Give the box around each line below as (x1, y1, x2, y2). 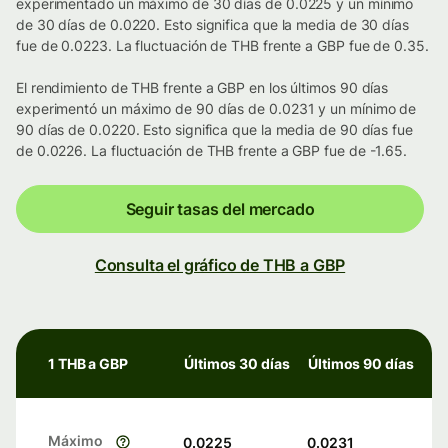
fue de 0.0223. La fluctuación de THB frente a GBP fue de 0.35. (16, 37, 429, 55)
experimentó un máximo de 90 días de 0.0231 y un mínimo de (16, 100, 417, 118)
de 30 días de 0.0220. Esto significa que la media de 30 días (16, 16, 409, 34)
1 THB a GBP (48, 355, 129, 373)
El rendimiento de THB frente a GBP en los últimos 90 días (16, 79, 389, 97)
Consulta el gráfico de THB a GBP (94, 255, 346, 276)
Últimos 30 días (184, 355, 290, 373)
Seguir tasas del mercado (125, 199, 315, 220)
